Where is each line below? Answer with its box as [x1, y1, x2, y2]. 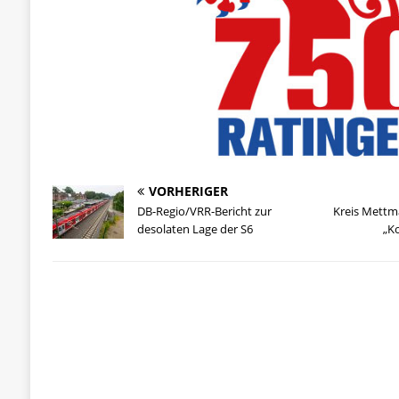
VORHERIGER [148, 183, 228, 200]
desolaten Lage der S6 [136, 221, 253, 238]
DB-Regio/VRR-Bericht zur [136, 203, 272, 220]
